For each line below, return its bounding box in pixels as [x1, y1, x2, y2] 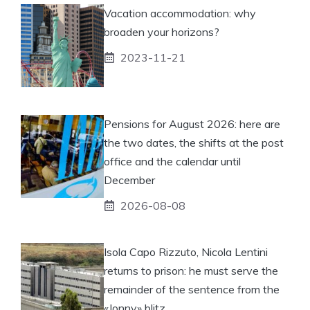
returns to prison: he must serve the [104, 263, 278, 277]
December [104, 172, 155, 187]
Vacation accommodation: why [104, 6, 256, 20]
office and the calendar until [104, 154, 241, 168]
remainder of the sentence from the [104, 282, 280, 296]
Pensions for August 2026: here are [104, 116, 280, 131]
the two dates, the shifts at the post [104, 135, 284, 149]
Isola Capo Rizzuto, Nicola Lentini [104, 244, 268, 259]
